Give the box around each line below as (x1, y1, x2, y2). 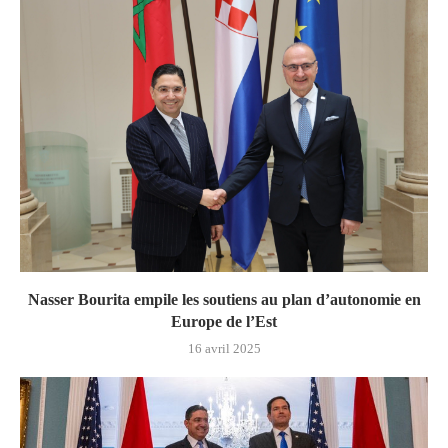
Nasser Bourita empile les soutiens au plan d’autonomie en (27, 290, 421, 308)
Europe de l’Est (171, 312, 277, 330)
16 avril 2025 (187, 340, 261, 356)
